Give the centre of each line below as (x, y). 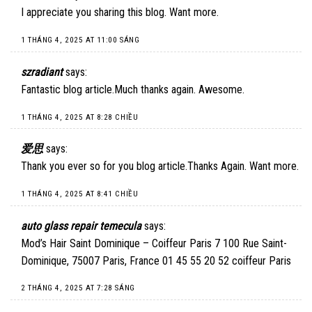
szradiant (42, 72)
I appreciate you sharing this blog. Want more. (120, 13)
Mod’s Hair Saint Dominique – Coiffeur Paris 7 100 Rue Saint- (154, 243)
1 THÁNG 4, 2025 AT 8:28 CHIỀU (80, 117)
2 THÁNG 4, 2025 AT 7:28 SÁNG (78, 288)
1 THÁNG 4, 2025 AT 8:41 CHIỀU (80, 194)
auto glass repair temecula (81, 226)
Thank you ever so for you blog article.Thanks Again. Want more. (160, 166)
